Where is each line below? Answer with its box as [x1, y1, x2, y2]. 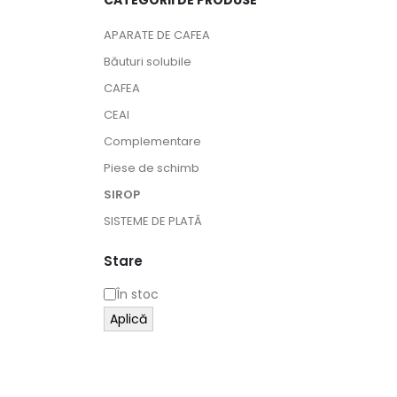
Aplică [110, 309, 147, 328]
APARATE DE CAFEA [104, 27, 210, 43]
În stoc [116, 284, 159, 303]
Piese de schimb [104, 160, 199, 176]
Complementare [104, 133, 201, 150]
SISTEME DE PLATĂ [104, 213, 202, 230]
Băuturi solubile [104, 53, 191, 70]
